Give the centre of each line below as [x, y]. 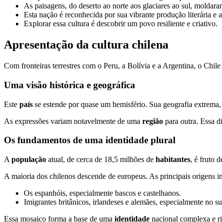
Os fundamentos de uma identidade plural [90, 140]
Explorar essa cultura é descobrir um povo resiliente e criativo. [121, 24]
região [153, 121]
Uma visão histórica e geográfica [70, 85]
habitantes [173, 160]
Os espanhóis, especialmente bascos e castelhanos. [102, 193]
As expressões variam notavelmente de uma [73, 121]
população [29, 160]
